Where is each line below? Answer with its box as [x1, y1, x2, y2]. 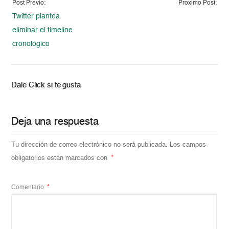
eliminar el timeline [12, 26, 73, 34]
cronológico [12, 40, 50, 48]
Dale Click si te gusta [11, 81, 81, 89]
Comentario [11, 184, 46, 191]
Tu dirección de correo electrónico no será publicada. [11, 141, 168, 148]
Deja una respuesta [11, 117, 99, 127]
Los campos [170, 141, 207, 148]
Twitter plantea [12, 12, 60, 20]
